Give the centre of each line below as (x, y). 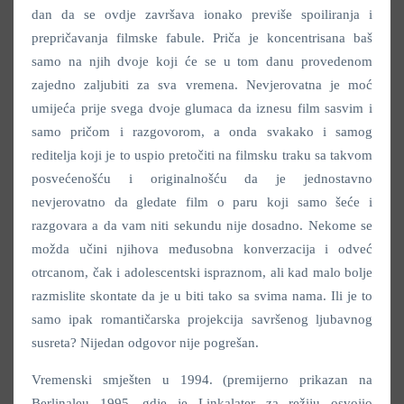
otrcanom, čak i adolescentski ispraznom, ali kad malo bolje (202, 272)
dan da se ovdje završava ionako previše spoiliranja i (202, 14)
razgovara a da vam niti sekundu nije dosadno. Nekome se (202, 225)
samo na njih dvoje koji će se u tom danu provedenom (202, 61)
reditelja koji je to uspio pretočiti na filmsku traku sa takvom (202, 155)
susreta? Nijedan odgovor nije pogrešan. (145, 342)
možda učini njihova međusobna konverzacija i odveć (202, 248)
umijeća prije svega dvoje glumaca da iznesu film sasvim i (202, 108)
